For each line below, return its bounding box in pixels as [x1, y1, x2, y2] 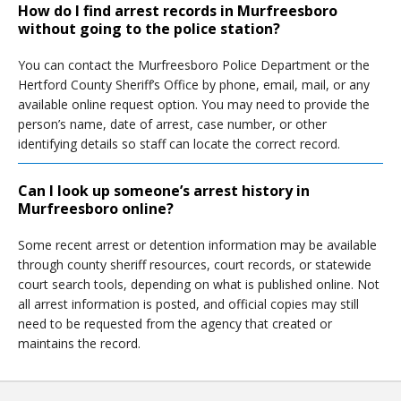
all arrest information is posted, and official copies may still [18, 295, 359, 312]
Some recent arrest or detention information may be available [18, 236, 377, 253]
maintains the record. [18, 335, 141, 352]
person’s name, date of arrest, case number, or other [18, 115, 327, 132]
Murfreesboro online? [18, 199, 174, 218]
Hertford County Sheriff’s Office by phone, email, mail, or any [18, 76, 370, 93]
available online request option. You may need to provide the [18, 96, 370, 113]
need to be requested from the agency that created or [18, 315, 332, 332]
